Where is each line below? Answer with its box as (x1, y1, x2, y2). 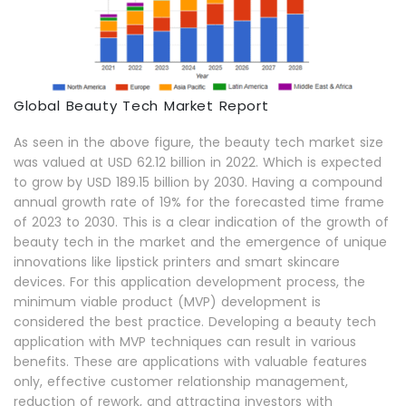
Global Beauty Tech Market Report (14, 95, 269, 115)
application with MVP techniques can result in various (14, 332, 356, 351)
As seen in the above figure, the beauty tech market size (14, 132, 383, 151)
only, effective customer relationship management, (14, 372, 348, 391)
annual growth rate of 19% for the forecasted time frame (14, 192, 384, 211)
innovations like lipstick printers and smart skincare (14, 252, 340, 271)
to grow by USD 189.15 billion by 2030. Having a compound (14, 172, 382, 191)
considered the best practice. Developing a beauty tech (14, 312, 376, 331)
